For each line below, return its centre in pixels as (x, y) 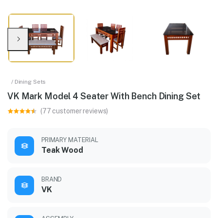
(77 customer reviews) (74, 111)
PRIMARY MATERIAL (70, 140)
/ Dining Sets (29, 82)
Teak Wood (62, 150)
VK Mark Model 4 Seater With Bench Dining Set (104, 96)
